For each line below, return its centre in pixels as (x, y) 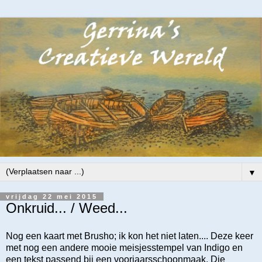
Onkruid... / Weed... (67, 208)
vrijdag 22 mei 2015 (52, 197)
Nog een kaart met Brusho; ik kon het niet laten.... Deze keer (130, 236)
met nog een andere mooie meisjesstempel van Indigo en (124, 247)
